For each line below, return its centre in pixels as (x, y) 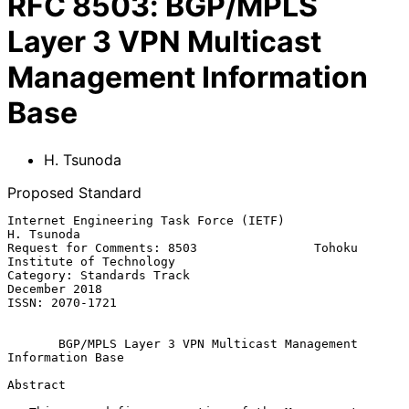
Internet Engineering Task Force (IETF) (146, 220)
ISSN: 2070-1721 (62, 302)
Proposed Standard (74, 192)
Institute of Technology (91, 261)
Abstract (37, 384)
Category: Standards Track (99, 275)
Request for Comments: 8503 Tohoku (183, 247)
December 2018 (55, 288)
